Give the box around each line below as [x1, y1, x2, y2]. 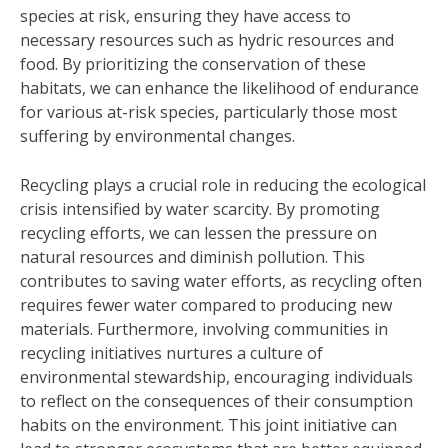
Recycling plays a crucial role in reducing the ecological [20, 174, 426, 196]
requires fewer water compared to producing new [20, 294, 392, 316]
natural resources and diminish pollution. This [20, 246, 365, 268]
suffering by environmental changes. [20, 125, 295, 147]
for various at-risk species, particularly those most [20, 101, 397, 123]
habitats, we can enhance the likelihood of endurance [20, 77, 419, 99]
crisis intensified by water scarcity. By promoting [20, 198, 380, 220]
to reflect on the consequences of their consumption [20, 390, 413, 412]
